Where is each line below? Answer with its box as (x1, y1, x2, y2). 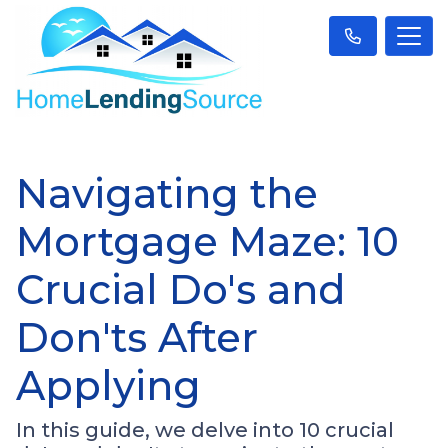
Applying (16, 360, 201, 410)
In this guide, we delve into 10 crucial (16, 417, 394, 442)
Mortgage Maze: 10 (16, 216, 399, 266)
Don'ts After (16, 312, 258, 362)
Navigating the (16, 168, 318, 218)
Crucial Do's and (16, 264, 346, 314)
